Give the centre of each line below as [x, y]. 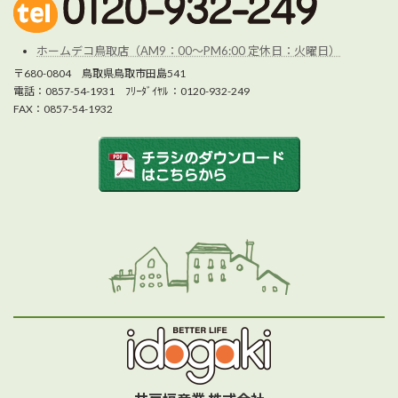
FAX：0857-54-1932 [63, 108]
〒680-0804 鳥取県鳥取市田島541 [99, 73]
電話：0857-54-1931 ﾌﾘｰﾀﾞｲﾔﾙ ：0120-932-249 [131, 91]
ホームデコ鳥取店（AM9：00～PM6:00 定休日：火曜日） [188, 51]
